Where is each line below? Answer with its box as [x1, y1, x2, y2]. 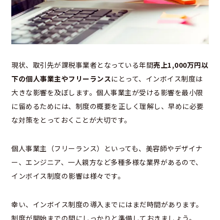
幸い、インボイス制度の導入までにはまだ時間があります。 [11, 199, 203, 210]
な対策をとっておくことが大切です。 [11, 115, 132, 125]
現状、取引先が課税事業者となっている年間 [11, 60, 153, 70]
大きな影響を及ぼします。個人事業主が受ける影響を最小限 [11, 87, 203, 98]
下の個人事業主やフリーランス [11, 74, 111, 84]
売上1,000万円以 [153, 60, 208, 70]
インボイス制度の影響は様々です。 [11, 171, 125, 181]
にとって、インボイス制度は [111, 74, 203, 84]
